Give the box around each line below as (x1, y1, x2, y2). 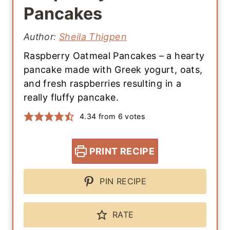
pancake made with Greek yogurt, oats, (24, 64, 203, 75)
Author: (24, 31, 59, 43)
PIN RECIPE (97, 176, 146, 187)
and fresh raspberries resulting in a (24, 78, 181, 89)
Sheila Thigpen (59, 31, 127, 43)
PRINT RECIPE (87, 146, 155, 157)
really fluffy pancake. (24, 92, 119, 103)
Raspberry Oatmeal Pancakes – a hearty (24, 50, 205, 62)
